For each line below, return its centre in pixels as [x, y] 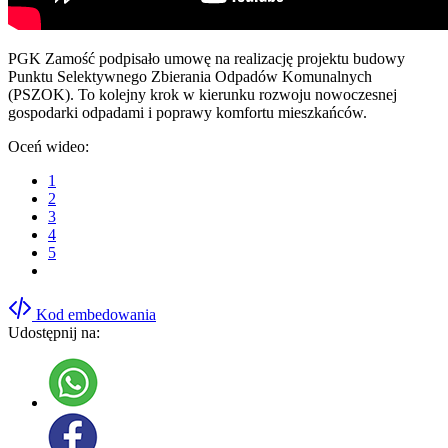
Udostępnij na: [54, 332]
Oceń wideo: [48, 146]
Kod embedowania [96, 314]
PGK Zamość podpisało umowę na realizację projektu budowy [206, 58]
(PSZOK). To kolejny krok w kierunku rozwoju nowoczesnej [202, 94]
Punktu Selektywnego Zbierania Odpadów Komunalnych [190, 76]
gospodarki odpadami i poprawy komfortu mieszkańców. [187, 112]
